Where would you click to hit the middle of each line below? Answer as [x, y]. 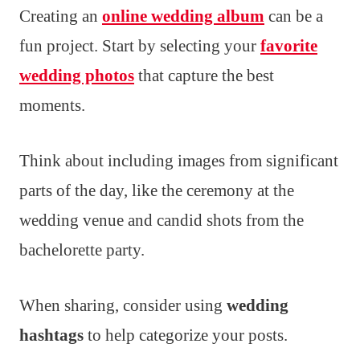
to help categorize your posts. [186, 335]
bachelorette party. [82, 250]
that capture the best [204, 76]
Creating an [61, 16]
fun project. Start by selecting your [140, 46]
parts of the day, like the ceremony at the [157, 191]
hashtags [51, 335]
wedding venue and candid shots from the [162, 221]
